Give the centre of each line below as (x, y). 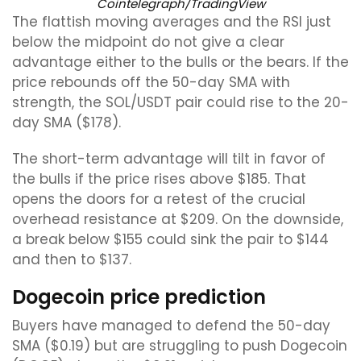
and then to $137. (72, 259)
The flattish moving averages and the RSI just (172, 22)
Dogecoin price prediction (139, 297)
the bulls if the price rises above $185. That (159, 179)
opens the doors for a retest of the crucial (159, 199)
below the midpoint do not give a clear (148, 42)
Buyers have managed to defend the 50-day (171, 326)
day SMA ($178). (68, 122)
